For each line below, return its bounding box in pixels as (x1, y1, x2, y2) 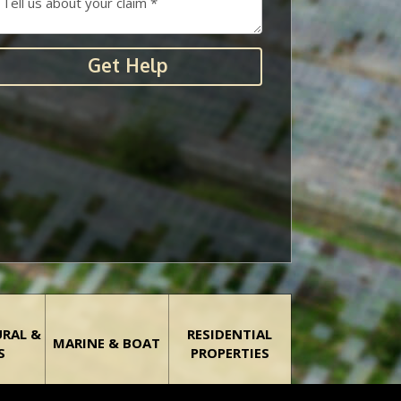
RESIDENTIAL (187, 324, 273, 343)
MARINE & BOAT (53, 334, 161, 353)
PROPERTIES (190, 343, 269, 362)
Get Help (87, 52, 168, 77)
